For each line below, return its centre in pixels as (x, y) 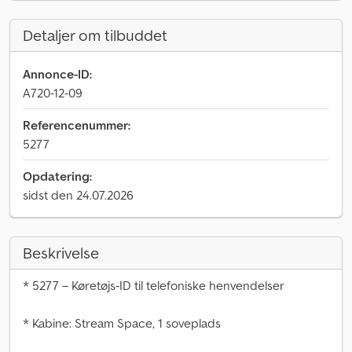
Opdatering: (57, 176)
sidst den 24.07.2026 (78, 195)
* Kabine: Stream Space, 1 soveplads (122, 323)
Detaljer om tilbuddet (95, 35)
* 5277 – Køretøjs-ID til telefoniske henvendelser (154, 285)
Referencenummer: (77, 125)
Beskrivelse (61, 253)
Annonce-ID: (57, 74)
